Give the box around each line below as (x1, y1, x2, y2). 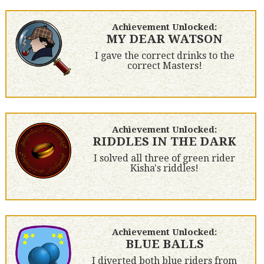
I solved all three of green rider (94, 153, 236, 164)
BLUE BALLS (125, 237, 204, 252)
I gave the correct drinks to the (94, 50, 235, 62)
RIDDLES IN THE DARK (93, 134, 237, 149)
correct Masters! (127, 60, 202, 72)
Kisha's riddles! (130, 163, 199, 174)
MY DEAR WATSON (106, 32, 223, 47)
